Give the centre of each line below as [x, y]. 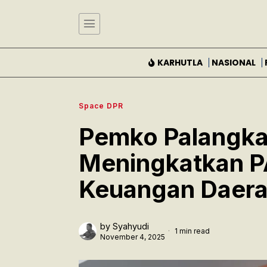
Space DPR [101, 105]
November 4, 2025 [133, 237]
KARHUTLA [180, 62]
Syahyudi [131, 226]
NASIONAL [233, 62]
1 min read [191, 231]
